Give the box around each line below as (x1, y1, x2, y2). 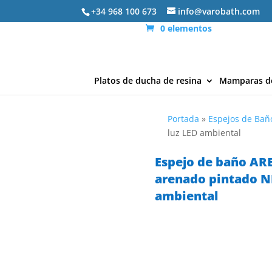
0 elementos (160, 22, 212, 34)
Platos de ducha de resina (94, 75, 202, 86)
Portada (168, 113, 200, 125)
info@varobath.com (178, 5, 260, 17)
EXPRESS (152, 214, 180, 223)
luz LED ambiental (168, 127, 242, 139)
